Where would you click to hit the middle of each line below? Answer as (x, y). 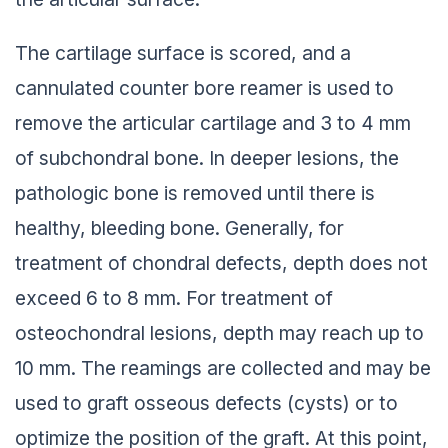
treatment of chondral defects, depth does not (221, 258)
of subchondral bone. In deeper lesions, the (207, 153)
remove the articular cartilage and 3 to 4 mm (213, 118)
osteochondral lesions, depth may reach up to (219, 328)
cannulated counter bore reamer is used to (204, 83)
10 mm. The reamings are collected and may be (223, 363)
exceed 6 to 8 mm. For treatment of (174, 293)
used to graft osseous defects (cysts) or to (206, 398)
